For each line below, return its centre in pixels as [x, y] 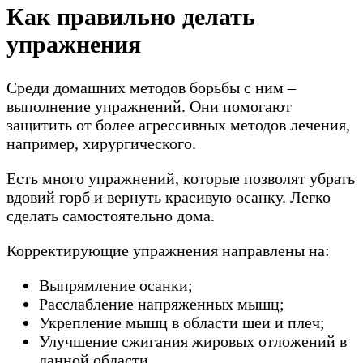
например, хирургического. [101, 143]
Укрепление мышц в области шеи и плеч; [182, 322]
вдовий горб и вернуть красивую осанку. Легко [169, 196]
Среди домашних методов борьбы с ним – [151, 87]
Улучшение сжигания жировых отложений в [193, 341]
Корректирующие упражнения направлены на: [168, 250]
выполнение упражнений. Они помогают [149, 106]
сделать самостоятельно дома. [111, 215]
